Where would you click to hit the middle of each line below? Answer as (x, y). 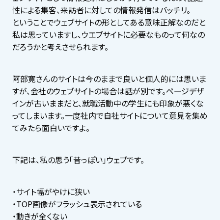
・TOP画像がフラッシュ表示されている (77, 204)
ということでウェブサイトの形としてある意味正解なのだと (109, 22)
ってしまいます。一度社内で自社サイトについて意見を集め (110, 115)
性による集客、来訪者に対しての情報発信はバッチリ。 (101, 10)
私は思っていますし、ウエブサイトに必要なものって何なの (109, 34)
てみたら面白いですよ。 (51, 127)
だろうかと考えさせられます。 (60, 46)
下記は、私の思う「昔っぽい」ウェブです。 (78, 159)
